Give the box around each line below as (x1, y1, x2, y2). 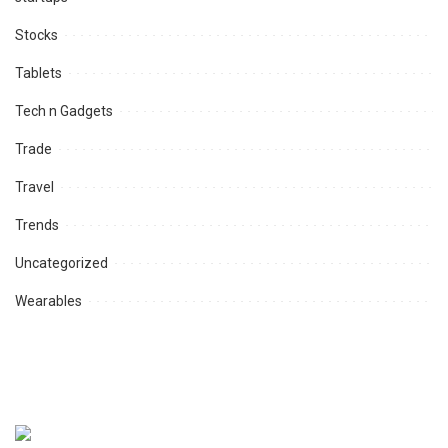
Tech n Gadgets (15, 103, 113, 120)
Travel (15, 179, 54, 196)
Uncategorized (15, 255, 108, 272)
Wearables (15, 293, 82, 310)
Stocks (15, 27, 58, 44)
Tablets (15, 65, 62, 82)
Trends (15, 217, 59, 234)
